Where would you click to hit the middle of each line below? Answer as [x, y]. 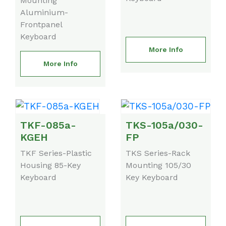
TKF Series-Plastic [56, 153]
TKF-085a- [48, 125]
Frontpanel [41, 24]
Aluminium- [44, 12]
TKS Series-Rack [158, 153]
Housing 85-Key [50, 165]
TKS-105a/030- [164, 125]
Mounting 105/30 [158, 165]
